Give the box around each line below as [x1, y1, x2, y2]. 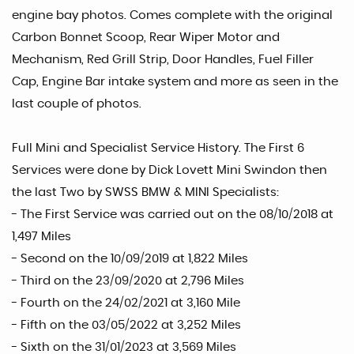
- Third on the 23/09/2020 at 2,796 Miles [12, 275, 244, 288]
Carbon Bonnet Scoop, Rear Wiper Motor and [12, 32, 280, 44]
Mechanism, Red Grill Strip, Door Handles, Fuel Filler [12, 54, 314, 66]
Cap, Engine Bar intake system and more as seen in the [12, 76, 338, 88]
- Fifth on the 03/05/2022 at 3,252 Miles [12, 319, 241, 332]
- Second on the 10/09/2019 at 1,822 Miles [12, 253, 248, 265]
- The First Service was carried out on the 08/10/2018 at [12, 209, 333, 221]
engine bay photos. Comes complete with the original [12, 9, 333, 22]
